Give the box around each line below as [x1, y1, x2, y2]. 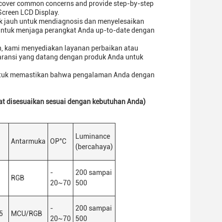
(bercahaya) [75, 143, 113, 151]
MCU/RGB [11, 210, 42, 218]
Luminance [75, 132, 110, 140]
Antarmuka [11, 137, 46, 145]
